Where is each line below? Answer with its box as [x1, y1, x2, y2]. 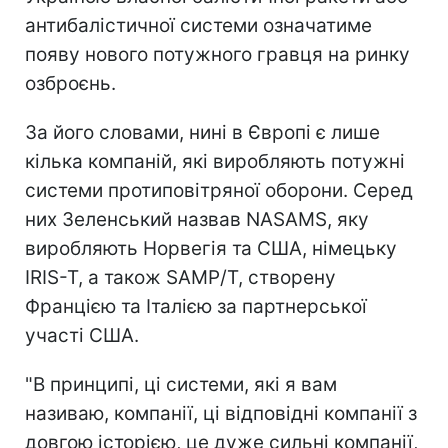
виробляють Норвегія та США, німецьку [25, 236, 397, 260]
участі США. [25, 323, 139, 347]
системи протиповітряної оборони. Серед [25, 178, 413, 202]
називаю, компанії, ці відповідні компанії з [25, 401, 417, 425]
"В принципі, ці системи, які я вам [25, 372, 337, 396]
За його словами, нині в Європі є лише [25, 120, 380, 144]
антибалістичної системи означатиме [25, 13, 372, 37]
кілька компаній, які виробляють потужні [25, 149, 405, 173]
